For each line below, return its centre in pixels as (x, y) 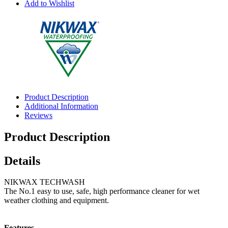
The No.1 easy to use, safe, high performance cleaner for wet (102, 191)
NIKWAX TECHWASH (45, 182)
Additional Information (61, 106)
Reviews (38, 115)
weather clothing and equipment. (56, 201)
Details (22, 161)
